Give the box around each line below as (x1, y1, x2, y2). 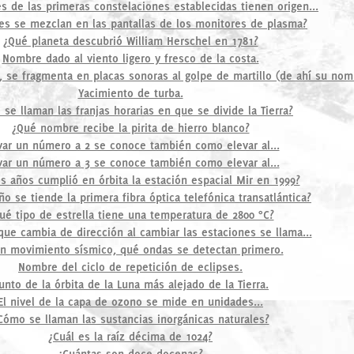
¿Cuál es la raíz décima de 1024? (48, 329, 213, 344)
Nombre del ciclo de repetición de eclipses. (18, 259, 243, 274)
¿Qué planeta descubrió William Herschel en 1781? (2, 33, 258, 48)
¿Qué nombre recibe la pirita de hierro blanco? (11, 120, 250, 135)
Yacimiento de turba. (77, 85, 183, 100)
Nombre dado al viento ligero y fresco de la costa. (2, 51, 259, 66)
